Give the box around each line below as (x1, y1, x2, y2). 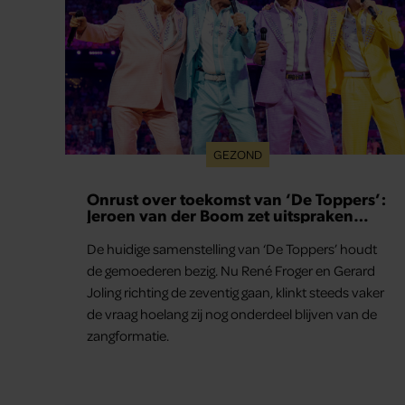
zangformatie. (87, 326, 169, 345)
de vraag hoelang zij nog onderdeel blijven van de (87, 305, 377, 324)
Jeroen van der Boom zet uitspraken (87, 204, 353, 226)
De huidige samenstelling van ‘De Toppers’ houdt (87, 240, 377, 259)
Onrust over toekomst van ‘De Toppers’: (87, 188, 386, 210)
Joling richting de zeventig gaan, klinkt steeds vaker (87, 283, 384, 302)
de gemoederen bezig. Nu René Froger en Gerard (87, 261, 375, 280)
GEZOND (212, 146, 262, 163)
